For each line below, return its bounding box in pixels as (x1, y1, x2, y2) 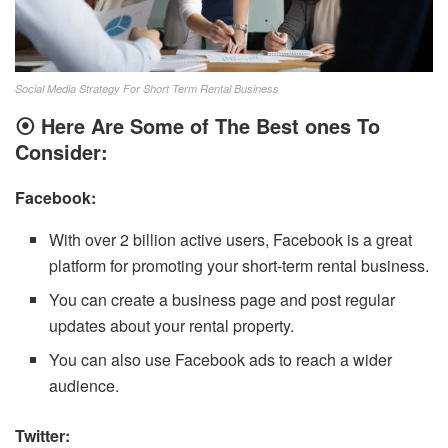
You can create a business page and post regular (49, 287, 396, 311)
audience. (49, 373, 120, 397)
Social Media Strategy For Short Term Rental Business (15, 80, 279, 96)
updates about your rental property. (49, 313, 295, 337)
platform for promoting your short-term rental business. (49, 253, 430, 277)
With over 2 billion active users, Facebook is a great (49, 227, 413, 251)
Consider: (15, 136, 108, 166)
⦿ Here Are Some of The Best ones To (15, 110, 380, 140)
